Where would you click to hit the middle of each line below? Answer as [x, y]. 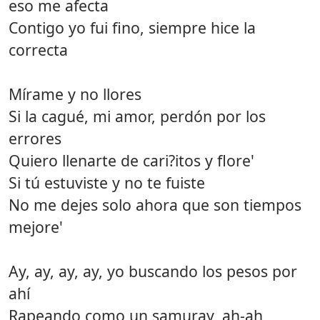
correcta [38, 49]
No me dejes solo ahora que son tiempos [155, 204]
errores [35, 138]
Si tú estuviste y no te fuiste [107, 182]
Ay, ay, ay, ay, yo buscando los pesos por [153, 271]
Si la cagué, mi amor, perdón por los [137, 116]
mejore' [36, 226]
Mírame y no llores [75, 94]
